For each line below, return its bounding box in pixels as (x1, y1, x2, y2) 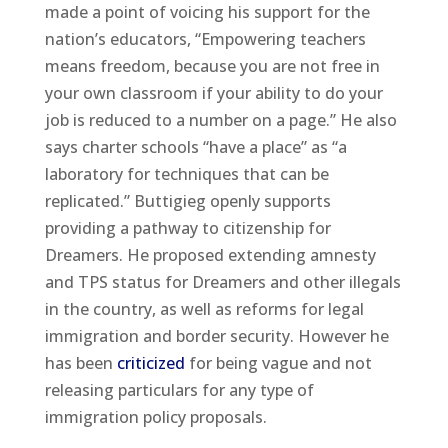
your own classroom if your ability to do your (44, 81, 383, 104)
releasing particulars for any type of (44, 378, 314, 401)
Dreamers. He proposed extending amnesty (44, 243, 376, 266)
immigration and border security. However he (44, 324, 389, 347)
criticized (116, 351, 185, 374)
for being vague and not (184, 351, 372, 374)
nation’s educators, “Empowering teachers (44, 27, 366, 50)
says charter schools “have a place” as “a (44, 135, 347, 158)
